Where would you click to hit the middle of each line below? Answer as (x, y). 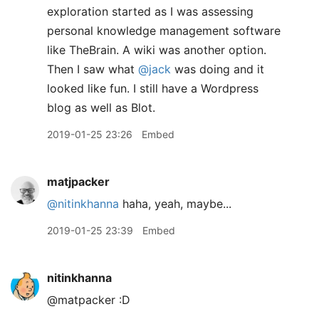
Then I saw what (93, 69)
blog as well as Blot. (101, 108)
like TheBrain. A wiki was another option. (157, 50)
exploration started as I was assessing (150, 11)
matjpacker (78, 182)
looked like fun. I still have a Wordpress (153, 88)
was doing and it (218, 69)
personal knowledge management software (164, 31)
